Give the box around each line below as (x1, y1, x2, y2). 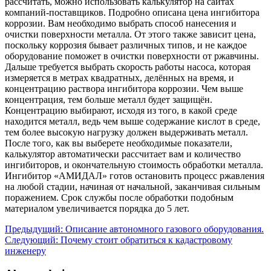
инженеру (5, 245, 46, 256)
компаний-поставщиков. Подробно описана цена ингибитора (5, 7, 260, 18)
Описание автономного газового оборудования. (63, 223, 264, 234)
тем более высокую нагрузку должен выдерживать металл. (5, 126, 248, 137)
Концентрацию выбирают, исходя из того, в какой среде (5, 105, 237, 116)
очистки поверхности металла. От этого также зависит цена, (5, 28, 256, 39)
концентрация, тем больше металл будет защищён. (5, 94, 212, 105)
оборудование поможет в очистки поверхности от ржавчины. (5, 50, 259, 61)
